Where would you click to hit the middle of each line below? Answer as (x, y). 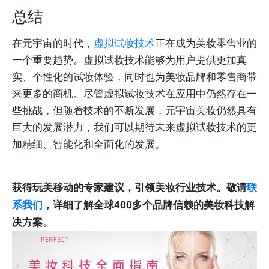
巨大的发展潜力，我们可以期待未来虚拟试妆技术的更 (134, 127)
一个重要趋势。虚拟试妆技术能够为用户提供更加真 (129, 60)
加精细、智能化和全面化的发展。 (89, 144)
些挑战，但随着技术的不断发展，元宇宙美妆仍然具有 (134, 110)
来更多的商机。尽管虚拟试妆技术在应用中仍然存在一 (134, 93)
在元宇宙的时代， (53, 43)
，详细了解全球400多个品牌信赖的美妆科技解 (149, 204)
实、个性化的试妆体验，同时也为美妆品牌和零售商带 (134, 77)
